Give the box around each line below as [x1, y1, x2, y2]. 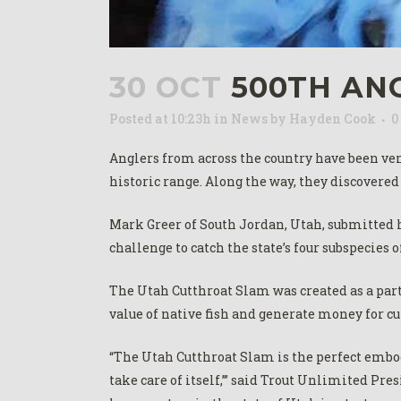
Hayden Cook [289, 110, 376, 128]
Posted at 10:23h [109, 110, 211, 128]
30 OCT [109, 70, 222, 106]
